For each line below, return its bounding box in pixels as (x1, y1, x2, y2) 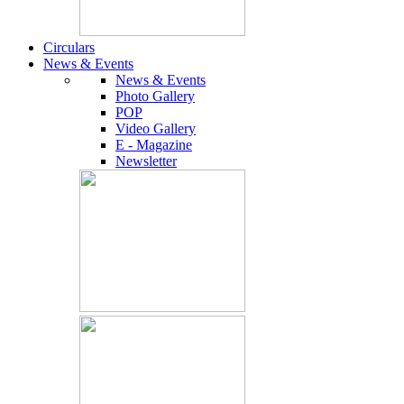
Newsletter (115, 153, 177, 169)
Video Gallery (115, 121, 196, 136)
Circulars (43, 40, 95, 55)
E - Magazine (115, 137, 192, 152)
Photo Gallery (115, 88, 195, 104)
